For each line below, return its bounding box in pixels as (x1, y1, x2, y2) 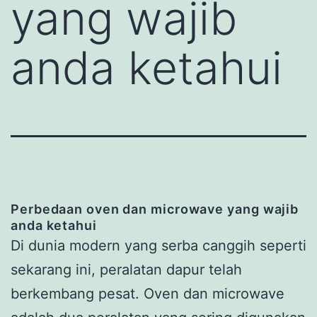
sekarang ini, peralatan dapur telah (11, 260, 242, 278)
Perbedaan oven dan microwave (11, 201, 224, 217)
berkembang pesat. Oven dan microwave (11, 284, 284, 302)
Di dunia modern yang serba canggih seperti (11, 236, 306, 254)
